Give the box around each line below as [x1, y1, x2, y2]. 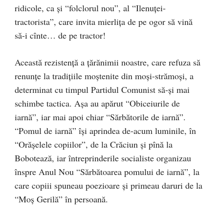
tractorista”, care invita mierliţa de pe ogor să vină [15, 16, 193, 27]
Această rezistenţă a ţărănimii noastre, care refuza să [15, 56, 200, 68]
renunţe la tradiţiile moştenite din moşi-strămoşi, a [15, 70, 194, 82]
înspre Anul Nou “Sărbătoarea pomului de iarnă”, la [15, 166, 199, 177]
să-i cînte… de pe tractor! [15, 29, 106, 41]
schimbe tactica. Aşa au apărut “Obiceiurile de [15, 97, 180, 109]
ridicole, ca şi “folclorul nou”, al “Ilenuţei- [15, 2, 166, 14]
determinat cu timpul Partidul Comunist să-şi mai [15, 84, 190, 95]
